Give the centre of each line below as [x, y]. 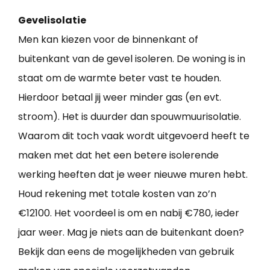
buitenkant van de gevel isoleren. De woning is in [132, 59]
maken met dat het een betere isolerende [118, 155]
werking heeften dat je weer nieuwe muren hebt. [133, 175]
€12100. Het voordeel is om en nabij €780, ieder [129, 213]
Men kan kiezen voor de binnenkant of [108, 40]
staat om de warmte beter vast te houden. [120, 78]
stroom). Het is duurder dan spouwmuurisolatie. [130, 117]
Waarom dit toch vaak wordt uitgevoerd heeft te [134, 136]
